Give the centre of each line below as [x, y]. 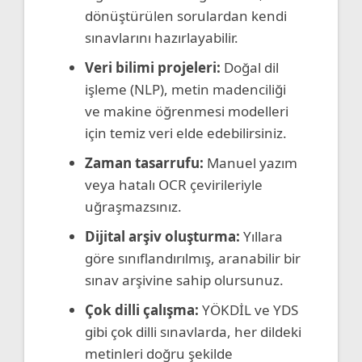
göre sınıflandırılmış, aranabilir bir [193, 258]
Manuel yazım [250, 162]
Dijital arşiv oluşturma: [162, 236]
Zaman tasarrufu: [144, 162]
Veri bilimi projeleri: [153, 67]
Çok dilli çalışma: [142, 309]
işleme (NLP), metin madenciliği [185, 89]
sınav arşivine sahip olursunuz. [184, 280]
